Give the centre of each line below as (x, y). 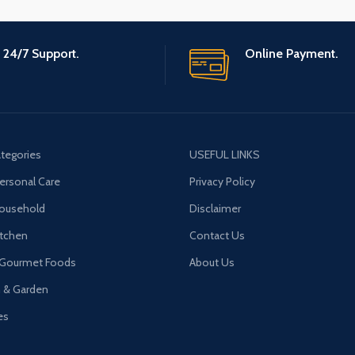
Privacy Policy (222, 181)
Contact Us (217, 235)
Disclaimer (215, 208)
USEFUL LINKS (225, 154)
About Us (212, 262)
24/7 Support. (41, 53)
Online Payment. (292, 53)
